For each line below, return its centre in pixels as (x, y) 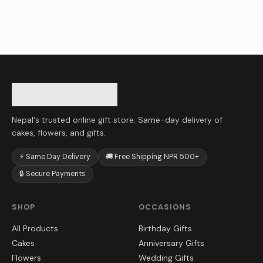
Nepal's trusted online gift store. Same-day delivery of (117, 119)
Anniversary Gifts (171, 243)
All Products (35, 229)
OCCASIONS (165, 207)
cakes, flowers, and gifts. (59, 132)
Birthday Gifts (165, 229)
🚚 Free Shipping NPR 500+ (152, 156)
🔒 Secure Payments (53, 173)
